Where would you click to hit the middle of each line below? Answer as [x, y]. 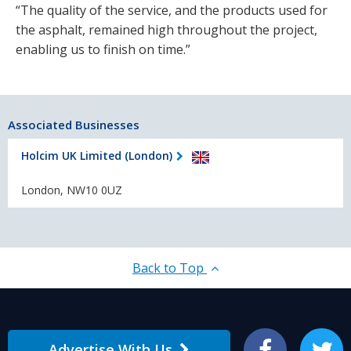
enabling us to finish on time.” [103, 49]
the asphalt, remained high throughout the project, [166, 29]
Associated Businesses [74, 125]
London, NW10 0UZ [72, 190]
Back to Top [170, 268]
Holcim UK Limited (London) [97, 155]
